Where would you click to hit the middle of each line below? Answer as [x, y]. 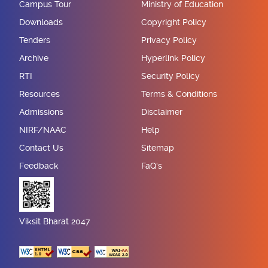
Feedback [39, 165]
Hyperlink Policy [173, 58]
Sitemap [158, 147]
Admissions [41, 112]
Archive [34, 58]
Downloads [41, 22]
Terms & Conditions [179, 94]
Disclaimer [162, 112]
